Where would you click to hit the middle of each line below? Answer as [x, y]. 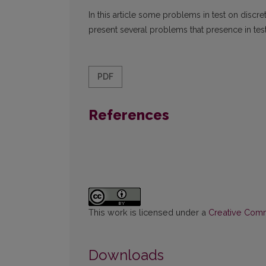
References [129, 115]
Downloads [126, 255]
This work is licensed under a [148, 213]
